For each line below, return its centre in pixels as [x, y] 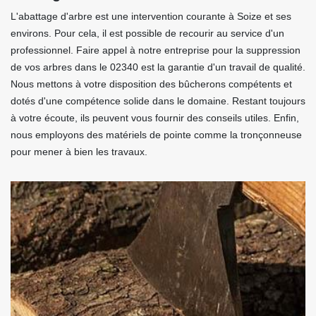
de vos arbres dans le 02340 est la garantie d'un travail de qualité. [158, 67]
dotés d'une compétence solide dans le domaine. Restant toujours [158, 101]
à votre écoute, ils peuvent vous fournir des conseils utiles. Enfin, [155, 118]
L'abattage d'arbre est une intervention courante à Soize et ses [151, 17]
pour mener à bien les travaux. [79, 152]
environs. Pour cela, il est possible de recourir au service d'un [147, 34]
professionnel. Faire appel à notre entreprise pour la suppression [156, 50]
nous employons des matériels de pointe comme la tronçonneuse [156, 135]
